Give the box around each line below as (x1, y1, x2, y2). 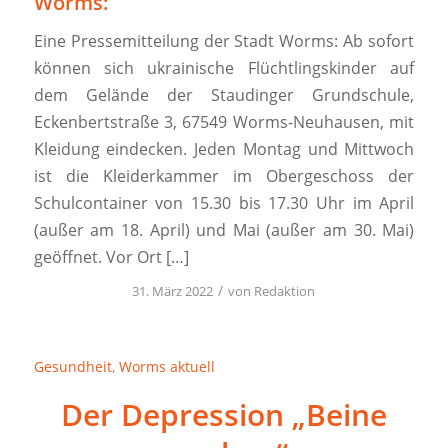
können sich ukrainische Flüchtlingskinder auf (33, 56, 415, 79)
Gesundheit (33, 356, 112, 376)
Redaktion (254, 281, 316, 300)
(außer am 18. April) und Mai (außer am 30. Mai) (33, 218, 415, 241)
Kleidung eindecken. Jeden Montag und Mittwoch (33, 137, 415, 160)
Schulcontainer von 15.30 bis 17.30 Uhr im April (33, 191, 415, 214)
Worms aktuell (118, 356, 215, 376)
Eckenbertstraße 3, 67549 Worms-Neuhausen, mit (33, 110, 415, 133)
